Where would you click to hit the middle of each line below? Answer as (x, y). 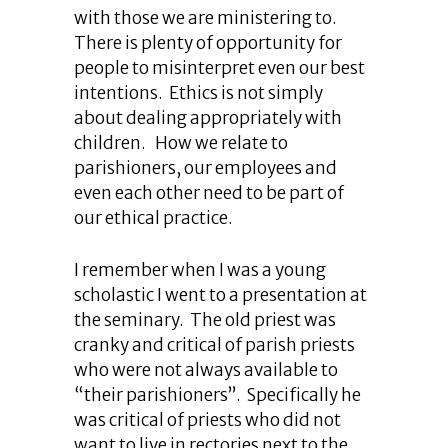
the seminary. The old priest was (205, 320)
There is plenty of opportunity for (208, 43)
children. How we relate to (181, 143)
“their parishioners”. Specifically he (217, 395)
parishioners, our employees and (205, 168)
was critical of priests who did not (207, 420)
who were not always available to (206, 370)
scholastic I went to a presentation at (220, 295)
